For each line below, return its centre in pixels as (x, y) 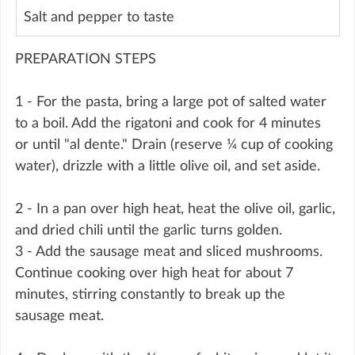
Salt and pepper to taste (99, 17)
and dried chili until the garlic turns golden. (149, 230)
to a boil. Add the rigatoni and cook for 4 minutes (170, 123)
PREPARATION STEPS (86, 59)
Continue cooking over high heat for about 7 (156, 273)
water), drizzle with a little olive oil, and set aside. (168, 166)
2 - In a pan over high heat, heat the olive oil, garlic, (177, 209)
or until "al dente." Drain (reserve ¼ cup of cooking (176, 145)
